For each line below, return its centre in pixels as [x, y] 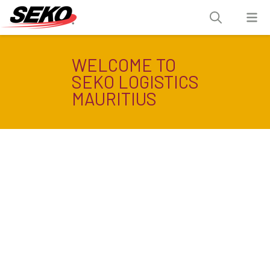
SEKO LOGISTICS [135, 82]
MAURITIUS [114, 99]
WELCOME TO [124, 65]
